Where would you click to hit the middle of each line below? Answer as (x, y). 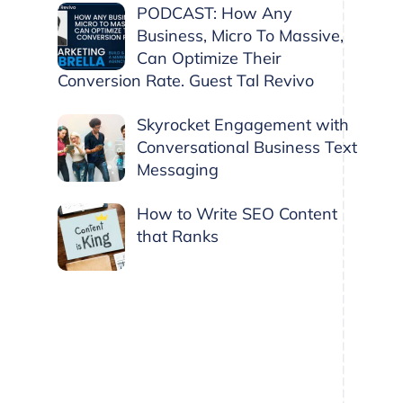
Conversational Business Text (247, 147)
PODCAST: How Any (215, 13)
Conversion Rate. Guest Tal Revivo (185, 80)
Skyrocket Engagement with (243, 124)
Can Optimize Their (209, 58)
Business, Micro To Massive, (240, 35)
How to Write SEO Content (237, 213)
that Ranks (178, 236)
